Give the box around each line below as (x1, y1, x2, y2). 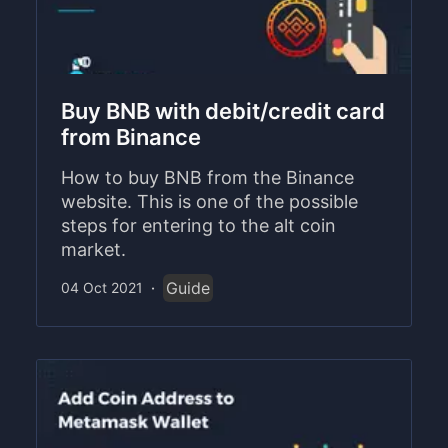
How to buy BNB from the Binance (61, 166, 354, 188)
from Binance (61, 123, 201, 150)
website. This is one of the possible (61, 190, 358, 212)
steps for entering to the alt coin (61, 214, 336, 236)
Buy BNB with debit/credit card (61, 97, 385, 124)
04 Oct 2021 (61, 278, 143, 296)
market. (61, 238, 126, 260)
